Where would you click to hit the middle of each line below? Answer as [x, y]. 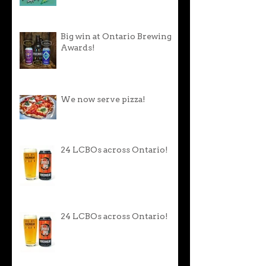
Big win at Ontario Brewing [116, 37]
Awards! [78, 48]
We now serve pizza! [103, 100]
